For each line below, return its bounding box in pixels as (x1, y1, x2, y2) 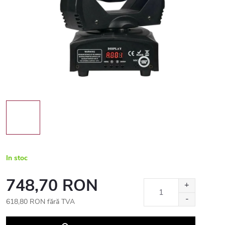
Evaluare (6, 207, 32, 217)
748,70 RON (6, 175, 98, 196)
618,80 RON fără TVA (6, 197, 75, 206)
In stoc (6, 153, 28, 163)
